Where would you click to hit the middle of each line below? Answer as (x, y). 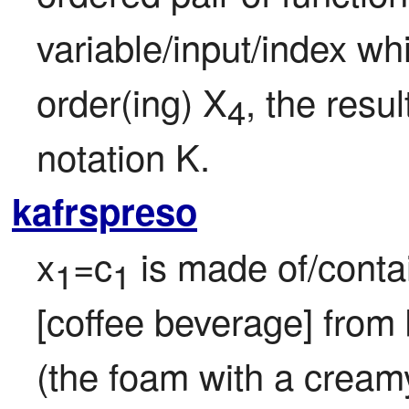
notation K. (123, 156)
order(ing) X (132, 101)
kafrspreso (105, 211)
